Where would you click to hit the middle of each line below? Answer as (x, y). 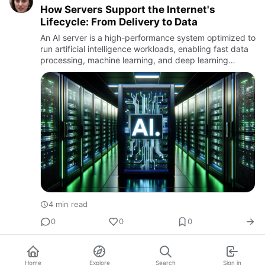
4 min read (68, 204)
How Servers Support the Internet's (128, 10)
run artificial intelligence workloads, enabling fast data (144, 49)
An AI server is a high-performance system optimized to (148, 38)
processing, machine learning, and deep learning (134, 60)
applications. (65, 72)
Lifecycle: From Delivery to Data (119, 22)
